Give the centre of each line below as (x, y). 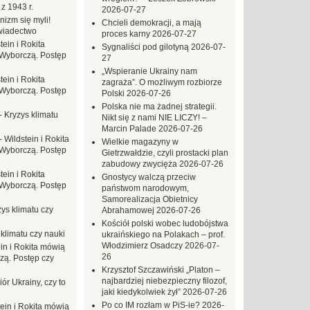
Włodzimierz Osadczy (142, 246)
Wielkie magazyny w (140, 142)
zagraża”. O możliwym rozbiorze (162, 82)
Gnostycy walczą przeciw (149, 177)
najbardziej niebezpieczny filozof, (164, 281)
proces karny (126, 34)
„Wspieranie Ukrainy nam (149, 71)
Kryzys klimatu (31, 115)
